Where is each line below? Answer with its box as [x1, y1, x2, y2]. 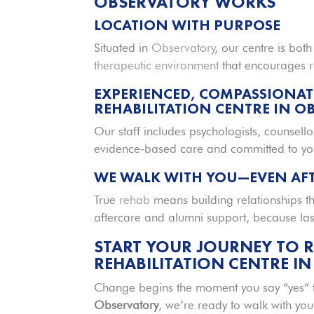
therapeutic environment [94, 57, 219, 72]
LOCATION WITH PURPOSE [94, 15, 281, 34]
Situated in [94, 40, 152, 55]
